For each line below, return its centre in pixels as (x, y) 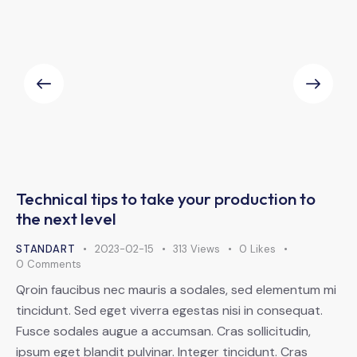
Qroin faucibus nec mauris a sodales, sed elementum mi (176, 289)
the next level (66, 218)
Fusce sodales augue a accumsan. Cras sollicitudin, (163, 331)
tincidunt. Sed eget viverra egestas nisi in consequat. (169, 310)
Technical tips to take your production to (166, 198)
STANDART (46, 249)
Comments (54, 264)
